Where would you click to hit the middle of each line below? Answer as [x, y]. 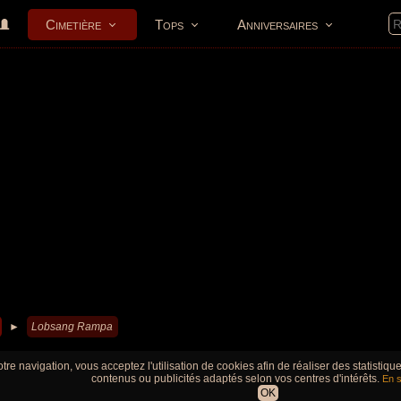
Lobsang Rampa [72, 327]
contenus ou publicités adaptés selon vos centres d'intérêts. [237, 379]
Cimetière [73, 25]
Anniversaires [277, 25]
